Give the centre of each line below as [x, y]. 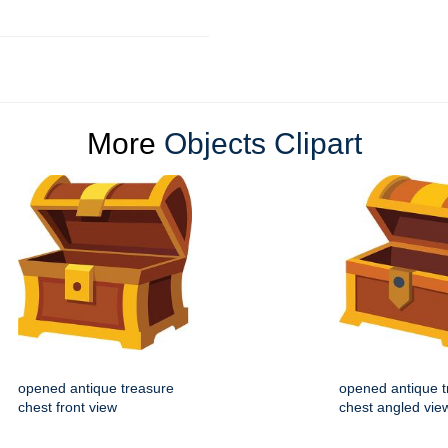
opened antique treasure [96, 388]
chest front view [67, 407]
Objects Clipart [262, 143]
